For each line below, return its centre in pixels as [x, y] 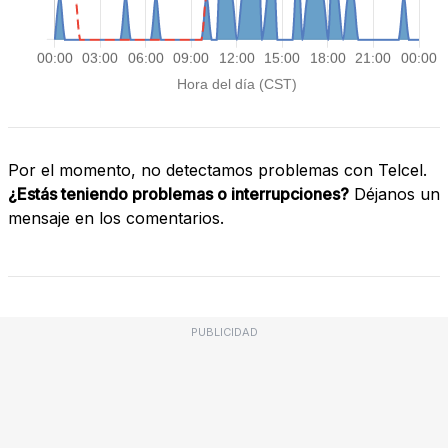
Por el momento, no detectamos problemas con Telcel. [217, 169]
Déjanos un [394, 193]
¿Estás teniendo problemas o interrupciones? [178, 193]
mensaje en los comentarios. [116, 217]
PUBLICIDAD [224, 331]
